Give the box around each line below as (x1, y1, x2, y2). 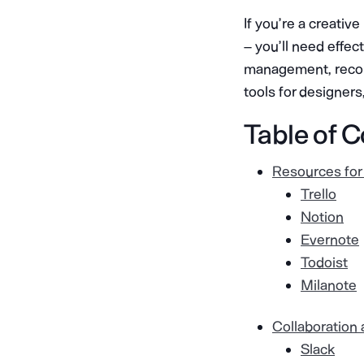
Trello (301, 185, 336, 204)
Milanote (301, 276, 357, 295)
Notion (301, 208, 344, 227)
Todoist (301, 253, 348, 272)
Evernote (301, 231, 359, 249)
